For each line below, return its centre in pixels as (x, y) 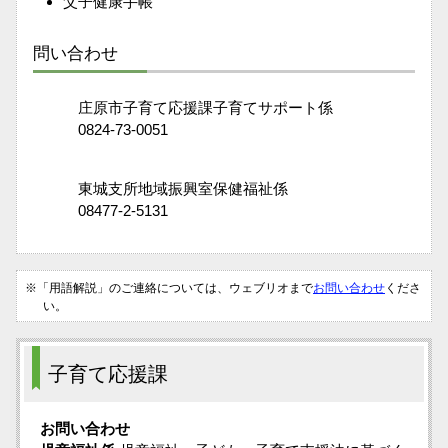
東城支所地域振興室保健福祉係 (160, 188)
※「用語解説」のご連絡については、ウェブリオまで (169, 288)
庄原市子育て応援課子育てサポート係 (183, 107)
